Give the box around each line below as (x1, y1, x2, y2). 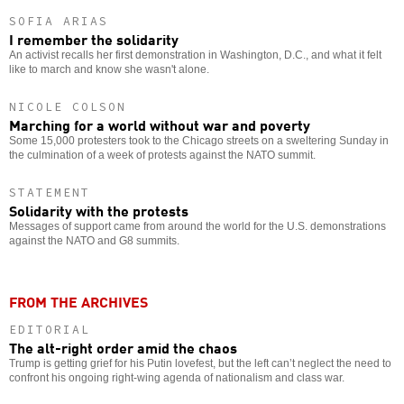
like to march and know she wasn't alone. (9, 62, 209, 76)
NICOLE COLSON (9, 98, 126, 115)
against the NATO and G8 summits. (9, 234, 179, 247)
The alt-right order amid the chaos (9, 335, 237, 358)
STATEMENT (9, 184, 90, 200)
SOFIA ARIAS (9, 13, 108, 29)
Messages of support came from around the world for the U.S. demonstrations (9, 219, 386, 233)
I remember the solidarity (9, 27, 179, 50)
